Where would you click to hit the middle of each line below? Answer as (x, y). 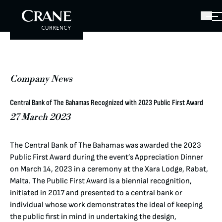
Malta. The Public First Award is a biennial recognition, (101, 181)
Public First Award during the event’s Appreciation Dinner (107, 157)
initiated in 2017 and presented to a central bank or (96, 193)
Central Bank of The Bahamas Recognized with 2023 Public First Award (107, 103)
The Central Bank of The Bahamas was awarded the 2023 (106, 145)
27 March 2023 (40, 117)
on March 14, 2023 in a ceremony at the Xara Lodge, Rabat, (109, 169)
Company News (41, 79)
